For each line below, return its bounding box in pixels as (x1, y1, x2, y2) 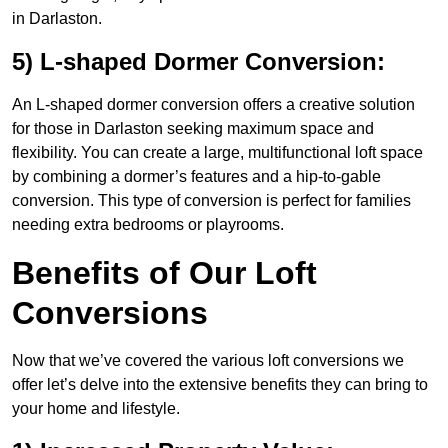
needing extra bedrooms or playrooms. (12, 216, 284, 234)
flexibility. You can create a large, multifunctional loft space (12, 144, 423, 162)
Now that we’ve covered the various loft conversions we (12, 352, 404, 370)
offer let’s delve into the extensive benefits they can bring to (12, 376, 428, 394)
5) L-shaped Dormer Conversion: (12, 48, 385, 76)
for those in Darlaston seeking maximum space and (12, 120, 374, 138)
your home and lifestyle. (12, 400, 180, 418)
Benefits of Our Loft (12, 255, 317, 292)
